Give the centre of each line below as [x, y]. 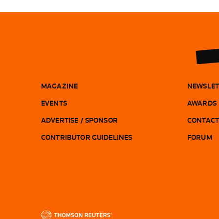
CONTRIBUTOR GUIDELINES [87, 137]
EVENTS [54, 103]
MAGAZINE [60, 86]
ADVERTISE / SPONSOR [79, 120]
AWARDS [202, 103]
